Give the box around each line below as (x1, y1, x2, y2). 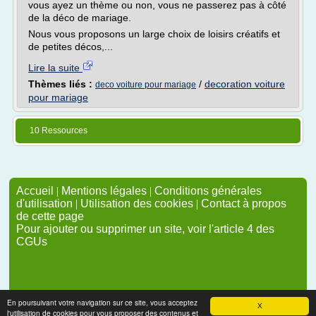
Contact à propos (201, 197, 286, 209)
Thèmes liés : (28, 78, 95, 90)
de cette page (16, 210, 84, 222)
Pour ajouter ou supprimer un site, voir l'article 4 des (16, 223, 274, 235)
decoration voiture (205, 78, 285, 90)
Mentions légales (61, 185, 147, 197)
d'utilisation (16, 197, 73, 209)
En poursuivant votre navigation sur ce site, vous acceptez (7, 297, 197, 308)
